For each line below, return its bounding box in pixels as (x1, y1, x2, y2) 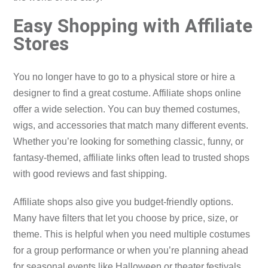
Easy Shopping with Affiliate (13, 15, 253, 38)
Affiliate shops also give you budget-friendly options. (13, 197, 234, 208)
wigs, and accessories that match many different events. (13, 120, 249, 131)
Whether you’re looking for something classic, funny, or (13, 136, 244, 147)
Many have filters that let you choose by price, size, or (13, 213, 239, 224)
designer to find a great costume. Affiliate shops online (13, 88, 242, 99)
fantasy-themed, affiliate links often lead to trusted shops (13, 153, 250, 163)
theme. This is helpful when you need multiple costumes (13, 229, 251, 240)
